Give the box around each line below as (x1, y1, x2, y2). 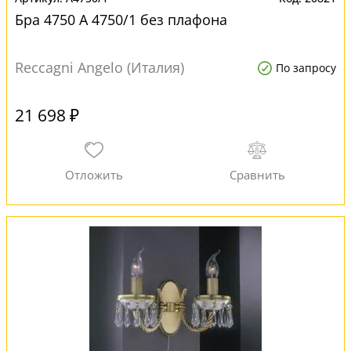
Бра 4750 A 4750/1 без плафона (15, 10, 227, 29)
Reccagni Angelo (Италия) (15, 58, 184, 77)
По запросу (276, 60, 336, 75)
